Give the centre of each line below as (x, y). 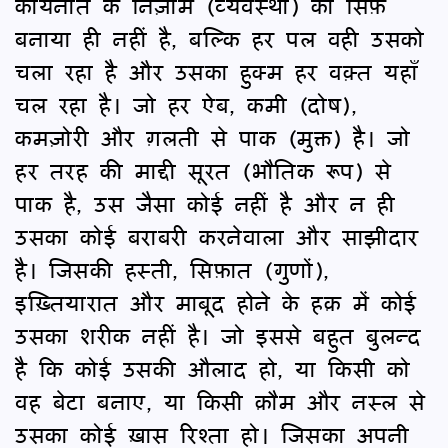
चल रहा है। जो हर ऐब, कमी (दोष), (186, 104)
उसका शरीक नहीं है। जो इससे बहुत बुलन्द (218, 335)
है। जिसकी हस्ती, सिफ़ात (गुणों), (172, 269)
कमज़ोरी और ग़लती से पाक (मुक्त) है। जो (212, 137)
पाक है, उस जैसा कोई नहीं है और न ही (205, 203)
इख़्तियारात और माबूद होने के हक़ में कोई (216, 302)
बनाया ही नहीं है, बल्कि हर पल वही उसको (220, 38)
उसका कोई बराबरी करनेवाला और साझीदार (217, 236)
